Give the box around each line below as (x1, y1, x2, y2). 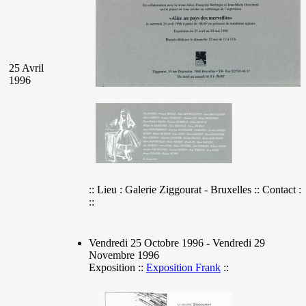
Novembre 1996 (89, 249, 159, 261)
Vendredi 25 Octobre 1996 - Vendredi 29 (89, 236, 265, 249)
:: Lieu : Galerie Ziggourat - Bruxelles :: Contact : (89, 183, 301, 195)
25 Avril (9, 61, 44, 74)
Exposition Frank (146, 261, 221, 273)
